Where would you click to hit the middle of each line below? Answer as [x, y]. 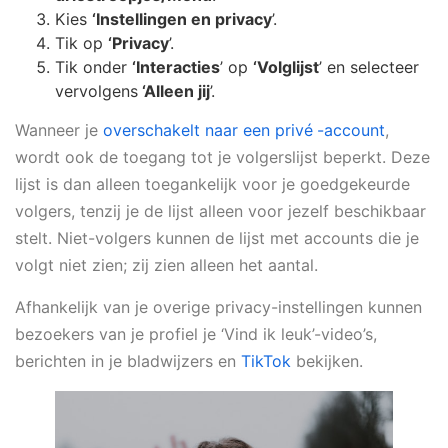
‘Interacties [176, 66]
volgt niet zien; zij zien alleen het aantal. [169, 265]
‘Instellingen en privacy [182, 18]
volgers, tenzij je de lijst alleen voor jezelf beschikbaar [220, 211]
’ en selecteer [369, 66]
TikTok [268, 360]
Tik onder [93, 66]
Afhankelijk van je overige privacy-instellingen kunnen [218, 306]
